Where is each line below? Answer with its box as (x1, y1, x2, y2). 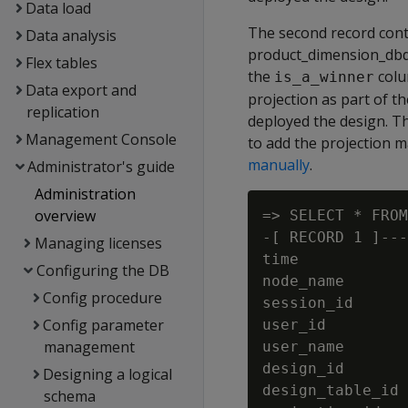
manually (248, 155, 310, 175)
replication (25, 102, 99, 122)
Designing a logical (43, 364, 173, 384)
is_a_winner (274, 68, 374, 86)
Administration (35, 184, 137, 204)
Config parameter (43, 315, 165, 335)
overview (35, 206, 97, 226)
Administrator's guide (26, 157, 175, 177)
